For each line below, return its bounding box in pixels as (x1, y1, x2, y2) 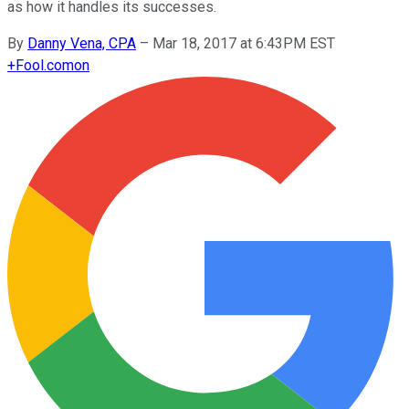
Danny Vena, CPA (27, 34, 136, 52)
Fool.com (16, 56, 74, 74)
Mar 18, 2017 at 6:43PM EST (152, 34, 335, 52)
